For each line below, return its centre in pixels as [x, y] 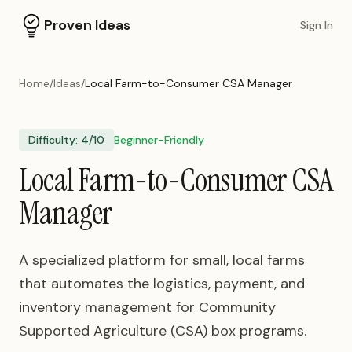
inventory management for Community [147, 307]
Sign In [317, 25]
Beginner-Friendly [159, 140]
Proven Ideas [87, 25]
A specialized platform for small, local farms [162, 260]
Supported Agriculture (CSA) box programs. [163, 331]
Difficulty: [55, 140]
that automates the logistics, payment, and [162, 284]
